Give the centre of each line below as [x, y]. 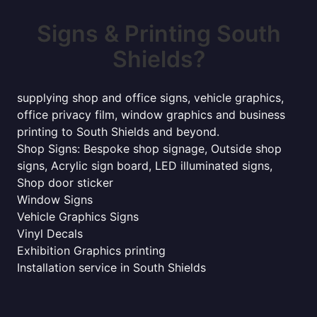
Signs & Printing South [158, 34]
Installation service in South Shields [111, 267]
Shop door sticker [65, 183]
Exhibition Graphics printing [91, 250]
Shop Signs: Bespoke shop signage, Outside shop [149, 149]
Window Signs [55, 200]
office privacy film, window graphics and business [151, 115]
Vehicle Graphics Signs [78, 217]
